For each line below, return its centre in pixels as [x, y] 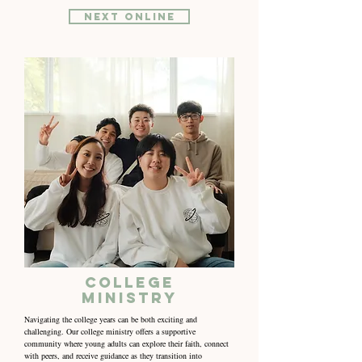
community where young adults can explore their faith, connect [126, 343]
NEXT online [129, 17]
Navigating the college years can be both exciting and [111, 319]
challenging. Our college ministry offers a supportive [110, 331]
